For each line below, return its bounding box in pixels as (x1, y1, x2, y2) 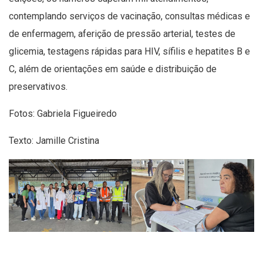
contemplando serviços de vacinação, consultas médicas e (9, 10, 250, 22)
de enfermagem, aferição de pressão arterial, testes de (9, 28, 235, 39)
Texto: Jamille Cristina (9, 134, 99, 146)
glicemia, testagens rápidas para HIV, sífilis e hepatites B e (9, 45, 250, 57)
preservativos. (9, 80, 70, 92)
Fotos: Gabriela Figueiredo (9, 107, 117, 119)
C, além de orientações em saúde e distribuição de (9, 63, 217, 75)
